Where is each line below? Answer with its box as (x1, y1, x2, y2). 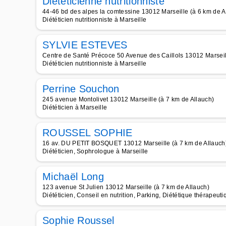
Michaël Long (42, 171, 104, 182)
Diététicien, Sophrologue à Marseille (42, 148, 148, 155)
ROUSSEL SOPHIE (42, 127, 133, 138)
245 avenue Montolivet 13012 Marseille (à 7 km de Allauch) (42, 96, 214, 103)
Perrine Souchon (42, 83, 120, 94)
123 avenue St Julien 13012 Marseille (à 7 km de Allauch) (42, 184, 209, 191)
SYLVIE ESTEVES (42, 39, 128, 50)
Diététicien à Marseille (42, 104, 107, 111)
